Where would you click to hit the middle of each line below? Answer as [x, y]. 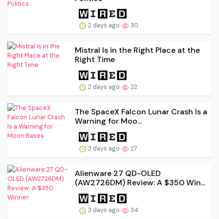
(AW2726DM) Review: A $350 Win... [140, 182]
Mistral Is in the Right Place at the [137, 50]
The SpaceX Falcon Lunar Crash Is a [141, 112]
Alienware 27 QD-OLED [118, 173]
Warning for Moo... [108, 121]
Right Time [95, 60]
